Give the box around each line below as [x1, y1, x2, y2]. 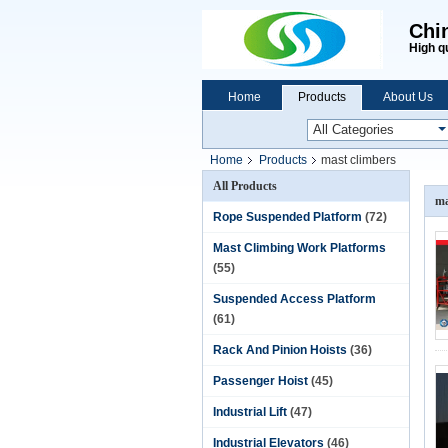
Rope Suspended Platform [213, 210, 362, 224]
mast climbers [321, 153, 396, 167]
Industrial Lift [213, 405, 287, 419]
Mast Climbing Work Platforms [213, 241, 386, 255]
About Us [383, 90, 433, 104]
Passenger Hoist [213, 374, 308, 388]
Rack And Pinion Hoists [213, 343, 347, 357]
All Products [213, 179, 277, 193]
